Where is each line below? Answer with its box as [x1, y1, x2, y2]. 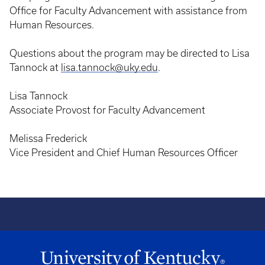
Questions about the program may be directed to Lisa [9, 48, 250, 59]
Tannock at [9, 62, 61, 73]
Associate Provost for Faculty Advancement [9, 105, 205, 115]
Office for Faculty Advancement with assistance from [9, 5, 247, 16]
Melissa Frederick [9, 133, 87, 144]
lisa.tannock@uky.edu [61, 62, 158, 73]
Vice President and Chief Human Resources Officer [9, 147, 238, 158]
